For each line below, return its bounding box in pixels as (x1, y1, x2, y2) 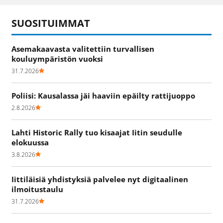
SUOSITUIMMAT (11, 16, 90, 30)
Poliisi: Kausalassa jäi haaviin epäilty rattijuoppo (11, 90, 195, 101)
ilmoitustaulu (11, 184, 63, 194)
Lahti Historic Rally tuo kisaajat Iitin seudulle (11, 127, 182, 137)
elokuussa (11, 137, 49, 147)
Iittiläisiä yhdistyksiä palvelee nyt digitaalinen (11, 174, 188, 184)
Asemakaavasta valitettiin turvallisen (11, 43, 154, 54)
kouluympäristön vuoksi (11, 53, 103, 64)
